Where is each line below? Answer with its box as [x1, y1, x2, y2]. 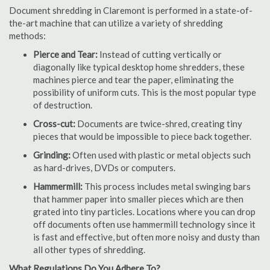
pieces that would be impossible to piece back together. [33, 131, 251, 142]
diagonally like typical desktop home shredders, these [33, 61, 245, 72]
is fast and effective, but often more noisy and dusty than [33, 231, 260, 242]
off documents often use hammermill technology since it [33, 219, 256, 230]
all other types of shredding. [33, 244, 145, 255]
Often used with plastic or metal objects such [72, 149, 251, 160]
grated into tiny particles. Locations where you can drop [33, 206, 256, 217]
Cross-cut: [33, 118, 75, 129]
